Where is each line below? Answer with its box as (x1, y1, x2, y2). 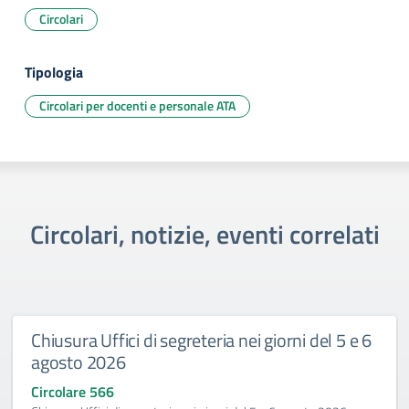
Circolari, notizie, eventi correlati (29, 215, 380, 254)
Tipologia (25, 61, 83, 83)
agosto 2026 (31, 348, 126, 376)
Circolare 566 (31, 381, 114, 403)
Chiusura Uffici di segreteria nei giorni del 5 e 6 (31, 326, 372, 354)
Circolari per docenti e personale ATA (39, 96, 236, 115)
